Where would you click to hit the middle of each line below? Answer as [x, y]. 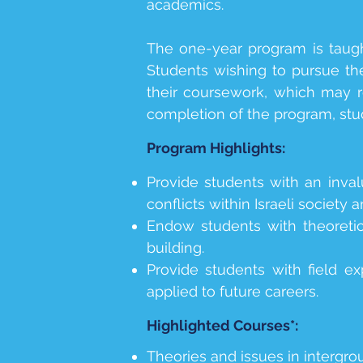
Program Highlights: [216, 148]
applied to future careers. [233, 291]
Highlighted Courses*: [222, 325]
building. [175, 248]
